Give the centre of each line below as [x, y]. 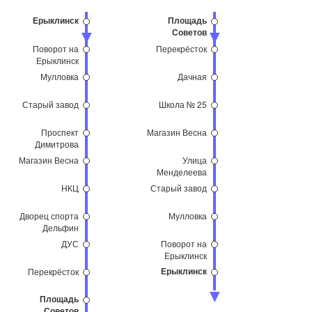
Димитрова [57, 144]
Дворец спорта [49, 216]
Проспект [60, 132]
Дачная [192, 76]
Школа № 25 [183, 104]
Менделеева [182, 172]
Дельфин [61, 227]
